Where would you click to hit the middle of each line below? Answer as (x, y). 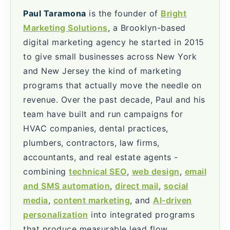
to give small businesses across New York (110, 56)
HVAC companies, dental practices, (96, 128)
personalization (56, 215)
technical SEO (98, 171)
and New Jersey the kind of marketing (102, 71)
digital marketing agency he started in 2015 (114, 42)
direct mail (137, 186)
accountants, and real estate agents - (101, 157)
